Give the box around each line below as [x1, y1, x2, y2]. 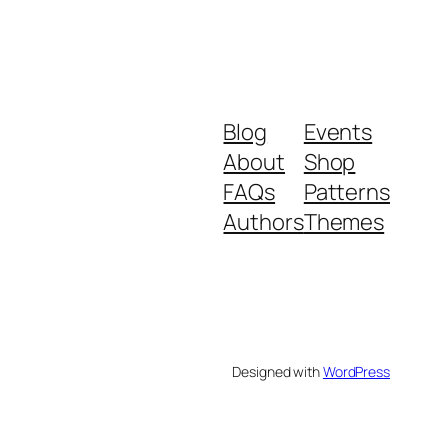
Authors [223, 206, 304, 237]
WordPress [322, 361, 390, 381]
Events [303, 116, 373, 147]
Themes [303, 206, 385, 237]
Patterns [303, 176, 390, 207]
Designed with [232, 361, 323, 381]
